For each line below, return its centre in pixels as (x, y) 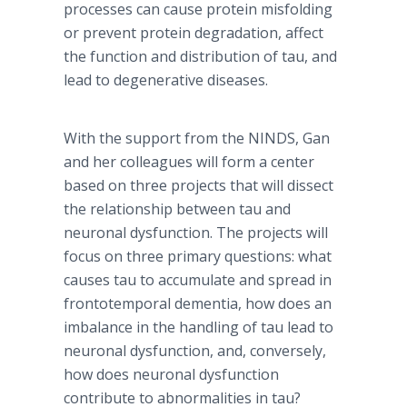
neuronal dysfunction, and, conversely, (195, 351)
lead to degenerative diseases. (166, 80)
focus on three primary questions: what (198, 256)
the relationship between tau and (177, 209)
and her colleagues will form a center (189, 162)
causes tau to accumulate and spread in (198, 280)
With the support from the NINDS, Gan (197, 138)
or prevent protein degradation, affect (194, 33)
